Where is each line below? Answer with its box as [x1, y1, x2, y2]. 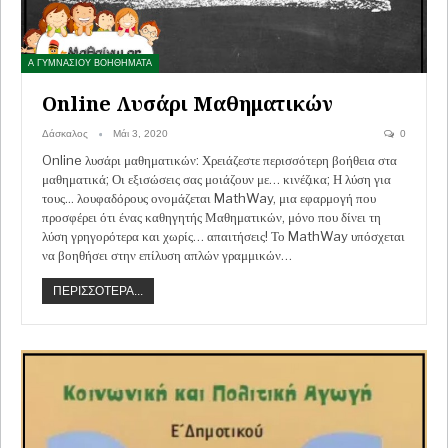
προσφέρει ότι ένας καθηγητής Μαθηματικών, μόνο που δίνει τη [42, 209, 381, 226]
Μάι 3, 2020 [113, 128, 168, 140]
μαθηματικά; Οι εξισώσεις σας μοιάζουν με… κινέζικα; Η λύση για [42, 171, 391, 188]
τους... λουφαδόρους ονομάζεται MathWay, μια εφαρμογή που [42, 190, 376, 207]
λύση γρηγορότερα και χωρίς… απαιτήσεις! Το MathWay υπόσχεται [42, 228, 405, 245]
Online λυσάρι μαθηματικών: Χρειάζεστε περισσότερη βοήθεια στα [42, 152, 397, 169]
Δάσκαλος [42, 128, 91, 140]
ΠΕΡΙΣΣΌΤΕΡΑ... [53, 284, 143, 299]
